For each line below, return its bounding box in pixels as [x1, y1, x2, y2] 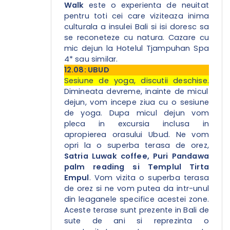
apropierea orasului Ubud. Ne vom [64, 129, 209, 140]
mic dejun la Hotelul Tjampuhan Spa [64, 43, 209, 54]
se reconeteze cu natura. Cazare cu [64, 32, 209, 43]
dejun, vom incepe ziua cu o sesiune [64, 97, 209, 108]
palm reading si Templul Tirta [64, 162, 209, 172]
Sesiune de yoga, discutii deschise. [64, 75, 209, 86]
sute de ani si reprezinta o [64, 216, 209, 226]
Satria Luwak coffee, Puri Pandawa [64, 151, 209, 162]
